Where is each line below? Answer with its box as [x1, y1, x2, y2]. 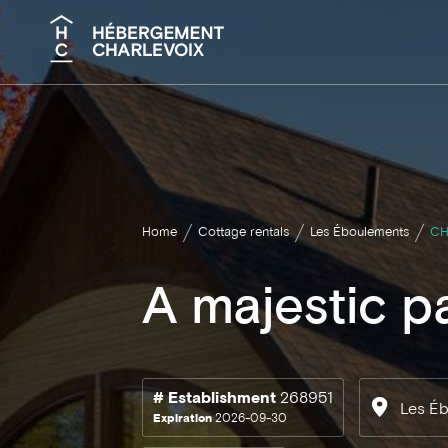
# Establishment [153, 392, 276, 406]
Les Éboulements [310, 227, 409, 239]
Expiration [153, 414, 212, 425]
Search [49, 104, 107, 121]
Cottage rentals [198, 227, 289, 239]
